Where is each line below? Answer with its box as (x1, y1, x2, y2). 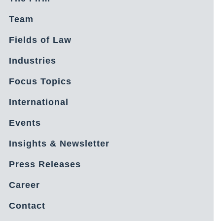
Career (9, 180, 40, 190)
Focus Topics (9, 76, 72, 86)
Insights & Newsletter (9, 138, 110, 148)
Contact (9, 200, 45, 211)
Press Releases (9, 159, 81, 169)
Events (9, 117, 41, 128)
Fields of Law (9, 35, 72, 45)
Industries (9, 55, 56, 66)
